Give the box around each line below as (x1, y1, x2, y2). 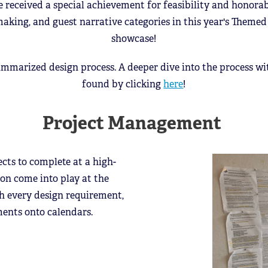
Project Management (42, 111, 226, 135)
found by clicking (82, 78, 164, 91)
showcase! (111, 32, 157, 45)
